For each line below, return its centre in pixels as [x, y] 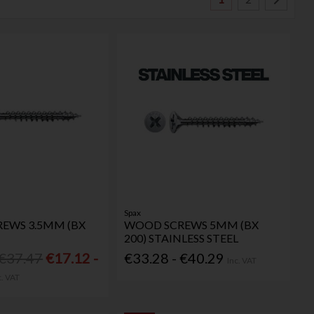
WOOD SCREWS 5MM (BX [192, 225]
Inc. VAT [242, 260]
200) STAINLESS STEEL [182, 238]
